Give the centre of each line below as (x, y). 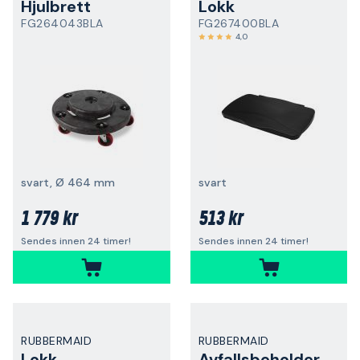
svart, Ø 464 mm (68, 182)
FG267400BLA (238, 23)
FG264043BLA (62, 23)
